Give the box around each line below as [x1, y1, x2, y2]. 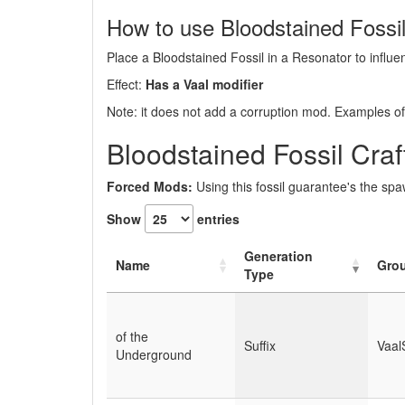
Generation [244, 247, 313, 266]
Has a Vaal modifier [146, 75, 263, 94]
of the [116, 327, 148, 346]
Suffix [244, 336, 276, 355]
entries [193, 210, 240, 229]
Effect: [107, 75, 146, 94]
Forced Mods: [107, 177, 196, 196]
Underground [116, 345, 192, 364]
